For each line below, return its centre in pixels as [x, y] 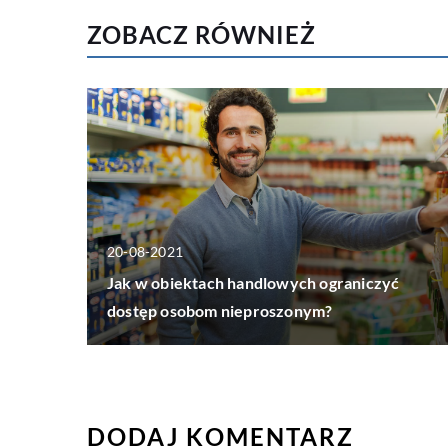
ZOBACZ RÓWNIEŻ [201, 35]
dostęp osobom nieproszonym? [220, 310]
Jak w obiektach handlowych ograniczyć [253, 282]
